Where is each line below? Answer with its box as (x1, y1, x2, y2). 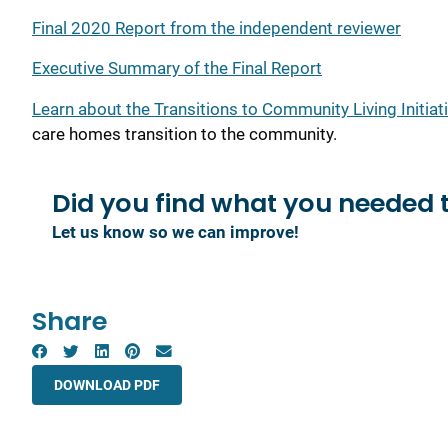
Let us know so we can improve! (52, 221, 299, 242)
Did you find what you (52, 184, 338, 221)
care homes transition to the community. (32, 123, 337, 144)
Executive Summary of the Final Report (32, 58, 322, 79)
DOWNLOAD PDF (54, 376, 160, 393)
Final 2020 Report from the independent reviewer (32, 18, 401, 39)
